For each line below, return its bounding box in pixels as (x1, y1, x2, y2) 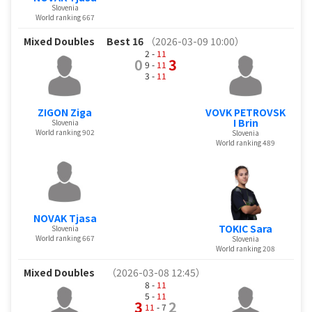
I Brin (233, 115, 258, 130)
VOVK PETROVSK (205, 104, 286, 119)
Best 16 (107, 33, 144, 48)
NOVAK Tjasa (33, 210, 97, 225)
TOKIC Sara (219, 221, 273, 235)
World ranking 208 (216, 242, 276, 253)
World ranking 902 (35, 126, 95, 137)
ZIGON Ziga (38, 104, 93, 119)
